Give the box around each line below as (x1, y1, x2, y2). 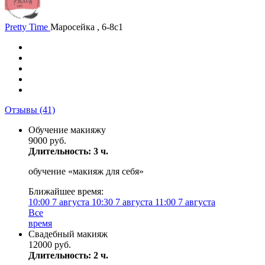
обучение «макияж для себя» (28, 166, 144, 176)
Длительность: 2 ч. (28, 250, 108, 260)
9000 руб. (28, 135, 66, 146)
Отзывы (5, 105, 40, 115)
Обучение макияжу (28, 125, 106, 135)
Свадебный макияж (28, 229, 108, 239)
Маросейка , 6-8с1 (50, 22, 123, 32)
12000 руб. (28, 240, 71, 250)
